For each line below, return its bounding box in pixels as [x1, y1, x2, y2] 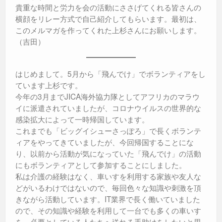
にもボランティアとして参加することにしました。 [15, 159, 186, 170]
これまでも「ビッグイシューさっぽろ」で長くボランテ [15, 125, 201, 136]
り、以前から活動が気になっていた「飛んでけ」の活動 [15, 148, 201, 159]
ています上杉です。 [15, 79, 82, 91]
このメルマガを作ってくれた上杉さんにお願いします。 [15, 24, 201, 36]
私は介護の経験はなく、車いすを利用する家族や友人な [15, 170, 201, 182]
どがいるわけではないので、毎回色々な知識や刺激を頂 [15, 182, 201, 193]
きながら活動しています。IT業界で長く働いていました [15, 193, 200, 205]
